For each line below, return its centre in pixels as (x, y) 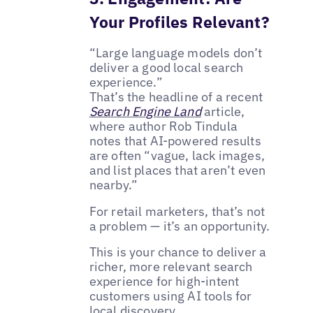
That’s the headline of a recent (176, 96)
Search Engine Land (145, 111)
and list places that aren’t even (177, 170)
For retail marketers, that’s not (177, 211)
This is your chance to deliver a (178, 252)
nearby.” (114, 184)
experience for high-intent (164, 282)
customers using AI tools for (170, 296)
